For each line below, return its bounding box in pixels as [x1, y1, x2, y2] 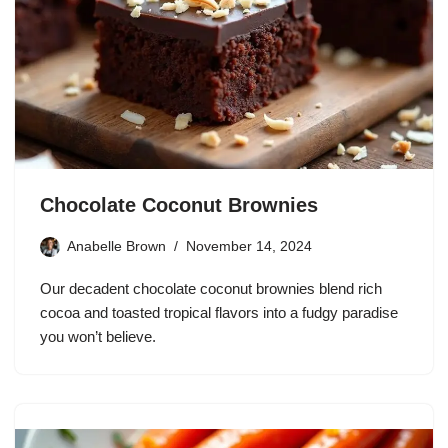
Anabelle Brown [67, 239, 166, 255]
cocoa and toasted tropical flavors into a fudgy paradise [40, 304, 398, 322]
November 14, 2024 [186, 239, 312, 255]
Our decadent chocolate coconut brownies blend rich [40, 280, 382, 298]
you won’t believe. [40, 328, 156, 346]
